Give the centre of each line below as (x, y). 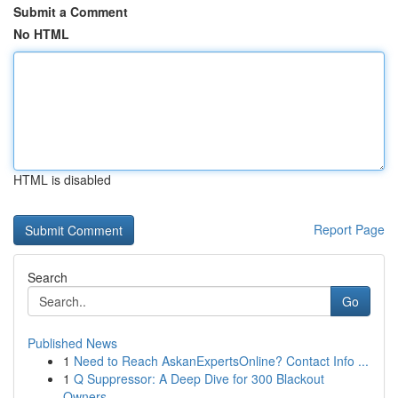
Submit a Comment (71, 12)
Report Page (349, 229)
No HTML (41, 34)
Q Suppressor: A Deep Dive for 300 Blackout (199, 378)
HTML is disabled (62, 179)
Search (48, 277)
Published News (72, 343)
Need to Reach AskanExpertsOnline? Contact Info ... (221, 361)
